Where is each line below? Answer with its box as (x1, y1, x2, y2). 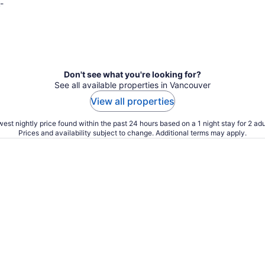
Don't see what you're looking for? (64, 69, 201, 79)
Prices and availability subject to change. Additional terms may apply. (18, 128, 247, 137)
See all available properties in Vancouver (54, 80, 211, 90)
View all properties (91, 95, 174, 107)
